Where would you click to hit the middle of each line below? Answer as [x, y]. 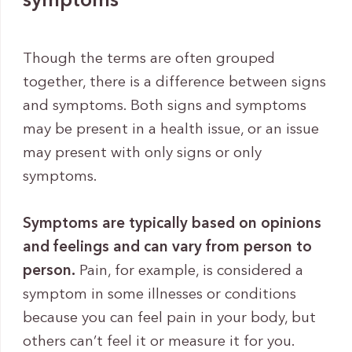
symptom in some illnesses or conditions [159, 295]
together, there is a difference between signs [174, 82]
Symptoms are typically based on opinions [172, 224]
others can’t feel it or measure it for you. [159, 342]
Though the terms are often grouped [148, 59]
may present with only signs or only [142, 153]
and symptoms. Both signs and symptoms [164, 106]
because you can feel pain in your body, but [169, 318]
